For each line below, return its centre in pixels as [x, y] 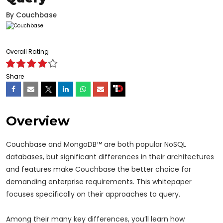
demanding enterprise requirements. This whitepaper [99, 181]
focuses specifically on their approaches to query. [93, 194]
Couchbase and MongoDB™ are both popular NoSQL [96, 144]
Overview [38, 120]
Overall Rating [27, 51]
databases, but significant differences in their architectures [110, 157]
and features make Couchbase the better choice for [99, 169]
